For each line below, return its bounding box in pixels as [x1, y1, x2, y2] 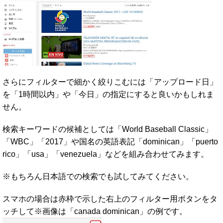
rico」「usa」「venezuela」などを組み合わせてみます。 [2, 149, 209, 158]
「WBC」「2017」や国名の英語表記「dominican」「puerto [2, 137, 218, 146]
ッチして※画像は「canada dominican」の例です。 [2, 207, 187, 216]
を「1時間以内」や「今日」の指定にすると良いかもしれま [2, 90, 214, 99]
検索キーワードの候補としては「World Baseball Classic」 [2, 124, 213, 133]
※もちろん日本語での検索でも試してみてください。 [2, 172, 194, 181]
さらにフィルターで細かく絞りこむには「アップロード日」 [2, 77, 218, 86]
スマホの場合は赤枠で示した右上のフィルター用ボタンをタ [2, 194, 218, 203]
